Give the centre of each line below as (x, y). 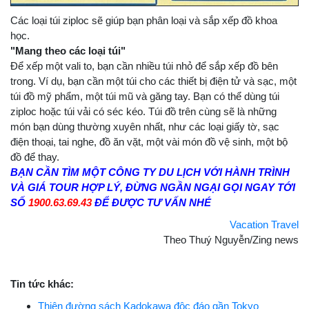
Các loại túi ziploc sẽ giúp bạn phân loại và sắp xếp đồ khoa (144, 21)
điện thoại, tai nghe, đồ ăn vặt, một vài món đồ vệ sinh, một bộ (149, 142)
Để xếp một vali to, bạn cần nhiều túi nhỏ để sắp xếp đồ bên (144, 66)
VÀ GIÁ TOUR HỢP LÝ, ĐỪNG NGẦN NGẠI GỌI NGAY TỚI (153, 188)
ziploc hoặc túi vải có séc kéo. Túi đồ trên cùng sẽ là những (143, 112)
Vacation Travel (264, 225)
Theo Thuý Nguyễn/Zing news (231, 240)
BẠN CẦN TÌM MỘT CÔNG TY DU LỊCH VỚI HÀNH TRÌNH (150, 172)
